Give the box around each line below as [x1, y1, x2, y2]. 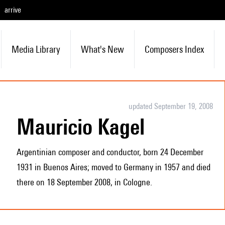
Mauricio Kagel [35, 114, 145, 140]
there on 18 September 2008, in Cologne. [16, 177, 152, 187]
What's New [80, 44, 124, 55]
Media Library [11, 44, 60, 55]
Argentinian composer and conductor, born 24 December [16, 147, 203, 157]
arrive [5, 5, 21, 15]
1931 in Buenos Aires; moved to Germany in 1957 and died [16, 162, 210, 172]
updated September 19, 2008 [128, 101, 213, 111]
